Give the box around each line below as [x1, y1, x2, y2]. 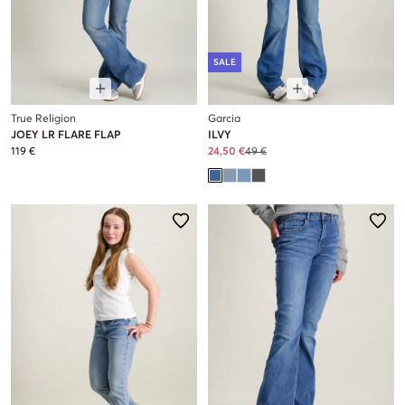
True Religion [11, 114, 76, 126]
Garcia [208, 114, 240, 126]
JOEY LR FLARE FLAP [11, 130, 121, 142]
